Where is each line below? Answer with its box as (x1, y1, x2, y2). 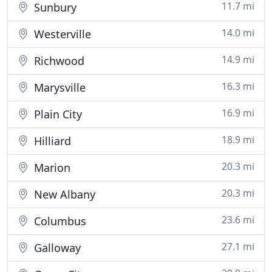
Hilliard (31, 134, 71, 148)
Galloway (31, 240, 81, 255)
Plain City (31, 107, 82, 121)
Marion (31, 160, 70, 175)
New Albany (31, 187, 95, 202)
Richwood (31, 53, 84, 68)
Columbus (31, 214, 86, 228)
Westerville (31, 27, 91, 41)
